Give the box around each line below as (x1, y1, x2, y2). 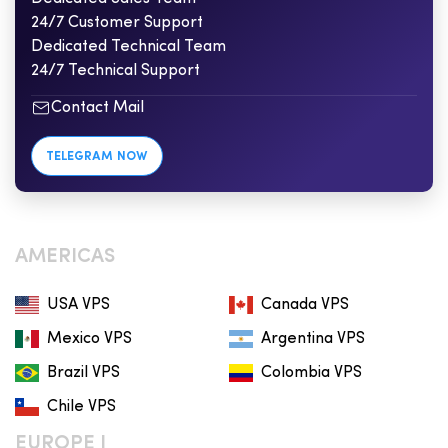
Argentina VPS (261, 331, 365, 348)
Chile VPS (47, 399, 116, 416)
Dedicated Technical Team (31, 39, 226, 56)
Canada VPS (261, 297, 349, 314)
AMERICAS (15, 247, 115, 268)
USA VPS (47, 297, 110, 314)
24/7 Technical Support (31, 63, 200, 80)
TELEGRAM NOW (46, 148, 148, 164)
